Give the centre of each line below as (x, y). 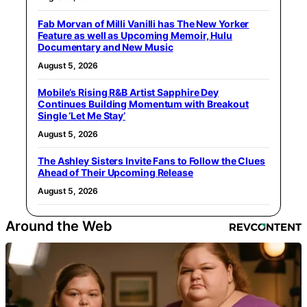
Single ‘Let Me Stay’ (82, 115)
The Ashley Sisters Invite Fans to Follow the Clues (151, 161)
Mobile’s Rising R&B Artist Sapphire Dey (128, 92)
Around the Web (59, 226)
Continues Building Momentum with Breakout (143, 104)
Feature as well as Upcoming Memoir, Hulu (135, 35)
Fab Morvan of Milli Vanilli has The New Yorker (144, 24)
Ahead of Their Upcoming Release (115, 172)
